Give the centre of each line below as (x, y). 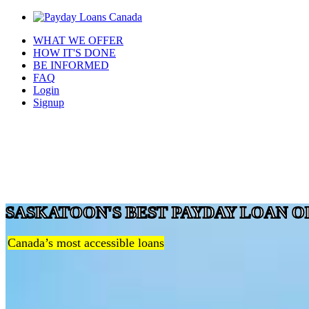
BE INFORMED (71, 65)
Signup (49, 102)
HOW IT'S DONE (74, 53)
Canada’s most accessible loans (86, 243)
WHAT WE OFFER (78, 40)
